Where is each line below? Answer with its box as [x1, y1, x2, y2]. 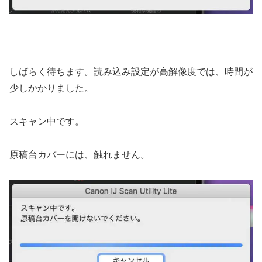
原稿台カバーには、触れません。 [9, 149, 150, 160]
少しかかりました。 [9, 83, 94, 94]
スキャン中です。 [9, 116, 84, 126]
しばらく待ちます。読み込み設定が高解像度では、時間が [9, 67, 253, 77]
